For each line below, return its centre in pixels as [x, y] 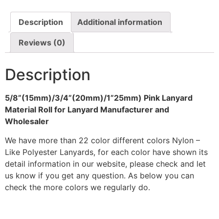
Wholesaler [28, 121]
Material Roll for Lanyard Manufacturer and [87, 110]
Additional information [120, 22]
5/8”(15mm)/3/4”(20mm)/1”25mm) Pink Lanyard [99, 98]
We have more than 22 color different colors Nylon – [102, 140]
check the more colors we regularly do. [77, 187]
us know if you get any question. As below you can [99, 175]
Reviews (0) [42, 43]
